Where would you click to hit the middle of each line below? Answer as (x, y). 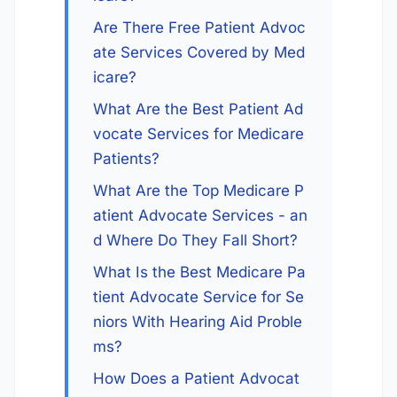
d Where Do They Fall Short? (195, 240)
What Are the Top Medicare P (198, 191)
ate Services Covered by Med (199, 52)
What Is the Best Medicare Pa (199, 272)
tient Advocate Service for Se (198, 297)
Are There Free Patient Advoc (199, 27)
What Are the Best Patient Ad (198, 109)
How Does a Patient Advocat (196, 378)
